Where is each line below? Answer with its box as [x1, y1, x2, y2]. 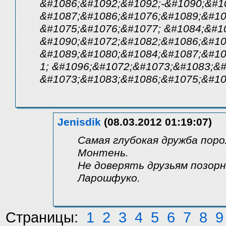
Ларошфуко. [78, 172, 140, 184]
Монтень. [78, 146, 129, 159]
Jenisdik [58, 116, 101, 128]
